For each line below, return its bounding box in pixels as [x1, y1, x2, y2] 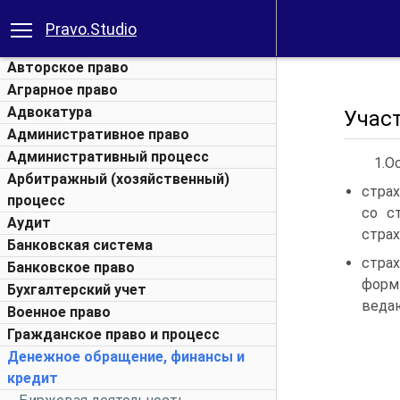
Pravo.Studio [46, 20, 137, 38]
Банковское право [7, 259, 135, 276]
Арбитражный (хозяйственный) [7, 171, 229, 187]
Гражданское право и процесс [7, 326, 220, 343]
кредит [7, 370, 58, 387]
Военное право [7, 304, 111, 321]
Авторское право [7, 59, 129, 76]
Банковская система [7, 237, 153, 254]
